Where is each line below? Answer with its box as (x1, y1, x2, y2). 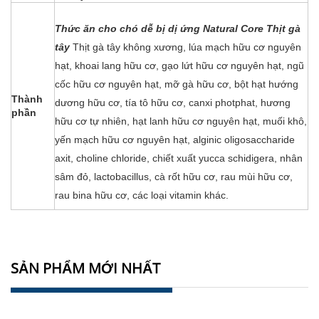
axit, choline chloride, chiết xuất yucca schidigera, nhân (55, 152, 303, 164)
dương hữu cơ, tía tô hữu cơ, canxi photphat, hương (55, 97, 291, 108)
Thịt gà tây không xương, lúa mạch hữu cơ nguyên (73, 41, 301, 53)
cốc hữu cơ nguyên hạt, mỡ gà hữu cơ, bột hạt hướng (55, 78, 298, 90)
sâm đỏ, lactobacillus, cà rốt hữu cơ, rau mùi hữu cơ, (55, 171, 293, 182)
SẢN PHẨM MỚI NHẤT (11, 258, 160, 278)
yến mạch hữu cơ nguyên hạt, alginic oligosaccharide (55, 134, 295, 145)
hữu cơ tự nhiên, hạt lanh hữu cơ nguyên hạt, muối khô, (55, 115, 307, 127)
